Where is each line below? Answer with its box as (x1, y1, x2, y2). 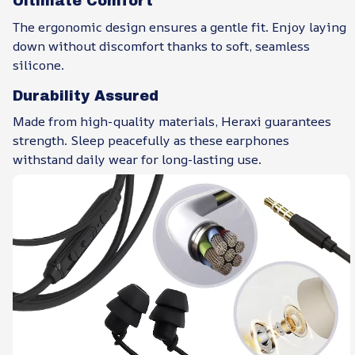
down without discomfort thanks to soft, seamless (13, 36, 310, 55)
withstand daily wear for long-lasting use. (13, 151, 261, 169)
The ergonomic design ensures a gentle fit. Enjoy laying (13, 17, 346, 36)
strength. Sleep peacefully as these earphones (13, 132, 289, 150)
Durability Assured (13, 88, 158, 104)
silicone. (13, 55, 64, 74)
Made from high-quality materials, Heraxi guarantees (13, 113, 331, 131)
